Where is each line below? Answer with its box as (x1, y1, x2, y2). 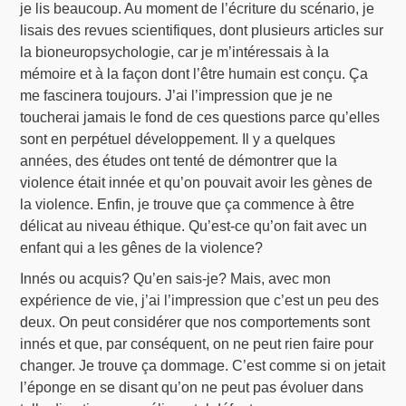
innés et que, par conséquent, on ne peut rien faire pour (20, 335, 374, 352)
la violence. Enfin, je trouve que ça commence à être (20, 196, 355, 212)
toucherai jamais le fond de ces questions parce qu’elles (20, 109, 381, 125)
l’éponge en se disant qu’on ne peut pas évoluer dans (20, 379, 364, 395)
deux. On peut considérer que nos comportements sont (20, 314, 371, 330)
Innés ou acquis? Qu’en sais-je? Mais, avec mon (20, 270, 332, 286)
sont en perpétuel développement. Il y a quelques (20, 130, 336, 147)
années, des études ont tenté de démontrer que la (20, 152, 338, 169)
